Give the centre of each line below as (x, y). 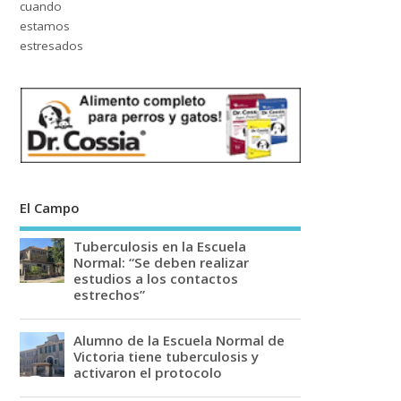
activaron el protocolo (148, 372)
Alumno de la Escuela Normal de (179, 340)
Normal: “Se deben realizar (162, 262)
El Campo (50, 208)
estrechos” (110, 294)
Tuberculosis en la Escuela (160, 246)
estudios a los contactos (156, 278)
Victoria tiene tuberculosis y (166, 356)
